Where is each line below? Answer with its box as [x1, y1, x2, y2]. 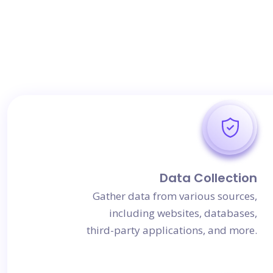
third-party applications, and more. [87, 223, 257, 237]
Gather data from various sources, [93, 189, 257, 203]
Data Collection [160, 169, 257, 186]
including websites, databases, [109, 206, 257, 220]
